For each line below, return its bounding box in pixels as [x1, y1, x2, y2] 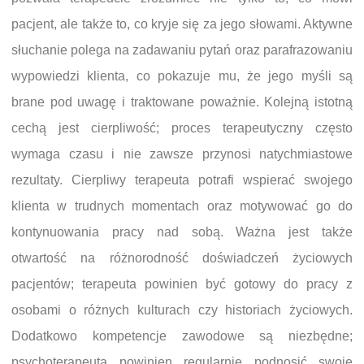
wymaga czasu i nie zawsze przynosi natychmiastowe [11, 147, 353, 162]
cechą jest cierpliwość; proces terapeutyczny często [11, 121, 353, 136]
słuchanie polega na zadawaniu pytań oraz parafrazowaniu [11, 43, 353, 58]
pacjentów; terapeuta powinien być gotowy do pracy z [11, 277, 353, 292]
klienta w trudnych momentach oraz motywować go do [11, 199, 353, 214]
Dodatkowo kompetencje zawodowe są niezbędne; [11, 329, 353, 344]
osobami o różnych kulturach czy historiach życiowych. [11, 303, 353, 318]
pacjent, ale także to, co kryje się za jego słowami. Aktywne [11, 17, 353, 32]
